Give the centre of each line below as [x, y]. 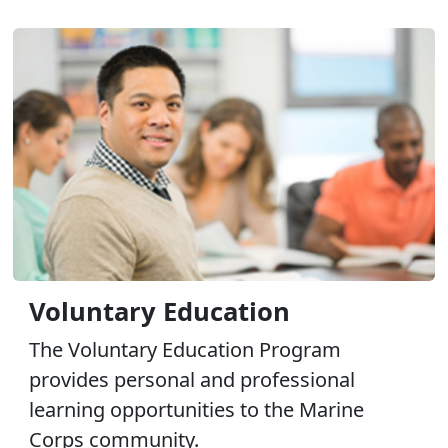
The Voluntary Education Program [185, 349]
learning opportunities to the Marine [196, 409]
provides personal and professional [192, 379]
